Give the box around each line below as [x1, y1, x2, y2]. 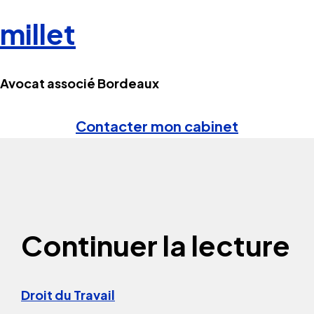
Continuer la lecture [21, 226, 290, 263]
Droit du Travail [21, 286, 115, 303]
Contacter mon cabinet [76, 117, 238, 135]
